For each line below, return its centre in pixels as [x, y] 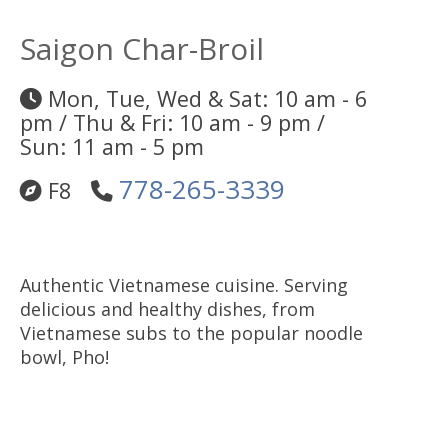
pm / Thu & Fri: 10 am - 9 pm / [172, 122]
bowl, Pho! [64, 356]
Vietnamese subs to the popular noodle [191, 332]
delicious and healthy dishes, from [167, 308]
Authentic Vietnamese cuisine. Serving [184, 284]
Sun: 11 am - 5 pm [112, 146]
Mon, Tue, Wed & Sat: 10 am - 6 [204, 98]
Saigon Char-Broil [142, 48]
